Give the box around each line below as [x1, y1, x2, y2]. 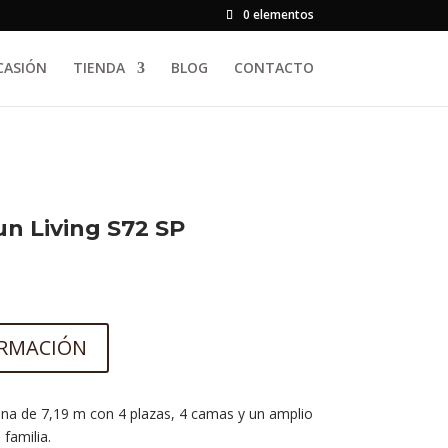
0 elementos [242, 6, 314, 23]
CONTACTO [233, 58, 314, 77]
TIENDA [72, 58, 125, 77]
